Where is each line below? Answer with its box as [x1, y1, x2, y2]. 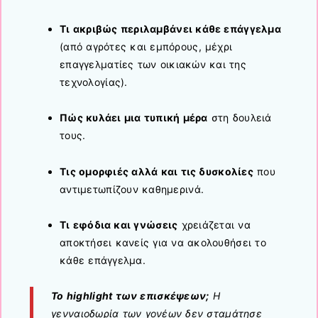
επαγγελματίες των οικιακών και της [60, 58, 246, 71]
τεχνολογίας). [60, 76, 128, 89]
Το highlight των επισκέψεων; [51, 289, 209, 302]
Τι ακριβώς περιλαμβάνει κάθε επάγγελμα [60, 23, 281, 35]
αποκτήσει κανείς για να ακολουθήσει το [60, 236, 266, 248]
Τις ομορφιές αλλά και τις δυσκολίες [60, 165, 253, 177]
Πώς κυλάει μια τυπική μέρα [60, 111, 208, 124]
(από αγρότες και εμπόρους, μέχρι [60, 40, 233, 53]
